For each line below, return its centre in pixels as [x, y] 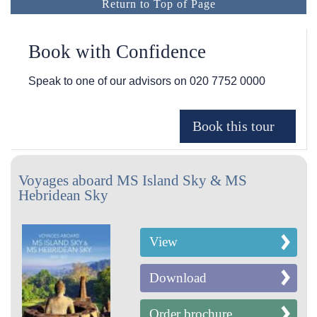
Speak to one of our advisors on [109, 81]
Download [178, 277]
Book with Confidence [117, 51]
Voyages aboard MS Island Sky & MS [132, 180]
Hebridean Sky [63, 195]
